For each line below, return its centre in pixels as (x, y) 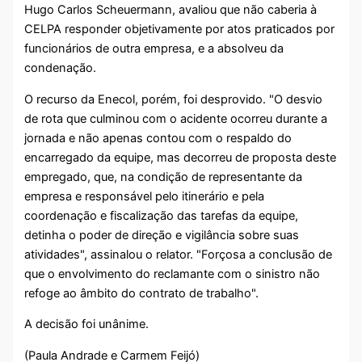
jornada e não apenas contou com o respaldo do (158, 138)
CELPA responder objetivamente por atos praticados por (180, 29)
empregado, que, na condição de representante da (164, 177)
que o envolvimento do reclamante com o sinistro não (173, 274)
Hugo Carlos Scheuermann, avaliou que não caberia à (171, 10)
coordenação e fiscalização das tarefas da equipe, (162, 215)
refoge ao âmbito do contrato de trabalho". (142, 293)
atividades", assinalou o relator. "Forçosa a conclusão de (179, 254)
